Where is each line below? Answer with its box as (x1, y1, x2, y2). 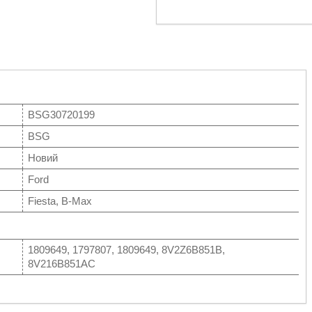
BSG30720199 (28, 109, 95, 120)
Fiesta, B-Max (28, 195, 92, 207)
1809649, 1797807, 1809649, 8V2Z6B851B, (28, 244, 225, 256)
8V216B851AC (28, 258, 95, 270)
